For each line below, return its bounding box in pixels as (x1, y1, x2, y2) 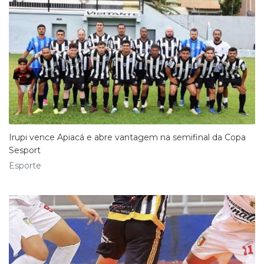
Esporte (9, 160, 41, 171)
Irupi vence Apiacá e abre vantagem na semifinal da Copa (9, 131, 246, 143)
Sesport (9, 144, 41, 156)
